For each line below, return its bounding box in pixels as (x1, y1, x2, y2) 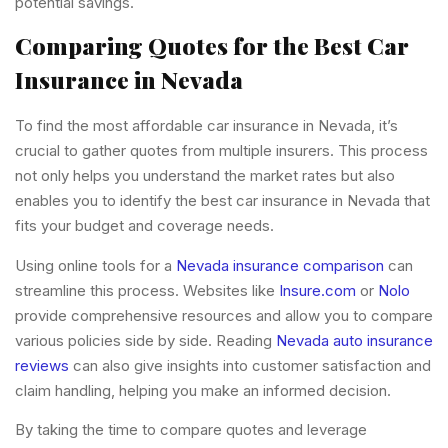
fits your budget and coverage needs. (15, 216, 274, 236)
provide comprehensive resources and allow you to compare (15, 305, 433, 325)
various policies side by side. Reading (15, 330, 276, 350)
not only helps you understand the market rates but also (15, 166, 395, 186)
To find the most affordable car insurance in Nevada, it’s (15, 116, 398, 136)
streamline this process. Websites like (15, 280, 279, 300)
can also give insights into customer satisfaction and (69, 355, 431, 375)
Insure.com (279, 280, 356, 300)
